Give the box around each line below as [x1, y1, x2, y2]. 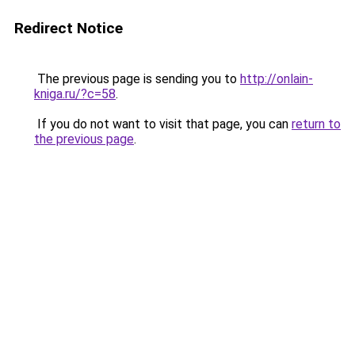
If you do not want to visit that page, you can [34, 116, 292, 132]
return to [292, 116, 341, 132]
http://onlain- [240, 71, 313, 86]
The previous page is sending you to [34, 71, 240, 86]
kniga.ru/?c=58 [34, 86, 116, 101]
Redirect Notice [14, 19, 123, 37]
